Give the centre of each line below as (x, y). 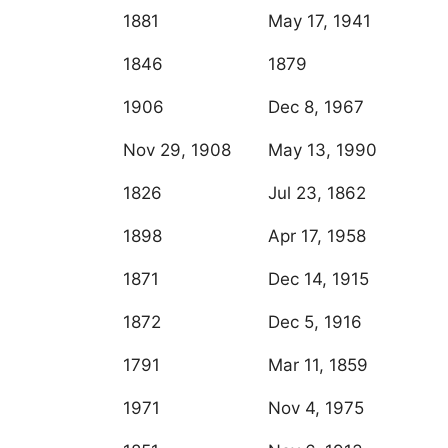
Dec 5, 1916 (315, 322)
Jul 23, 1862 (317, 193)
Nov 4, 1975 (316, 408)
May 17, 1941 (319, 21)
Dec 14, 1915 (318, 279)
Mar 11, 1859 (318, 365)
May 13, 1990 (322, 150)
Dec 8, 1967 (316, 107)
